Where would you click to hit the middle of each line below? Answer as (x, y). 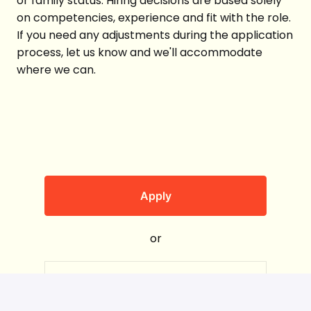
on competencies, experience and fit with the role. (154, 17)
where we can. (56, 69)
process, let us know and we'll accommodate (140, 52)
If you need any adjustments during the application (155, 35)
